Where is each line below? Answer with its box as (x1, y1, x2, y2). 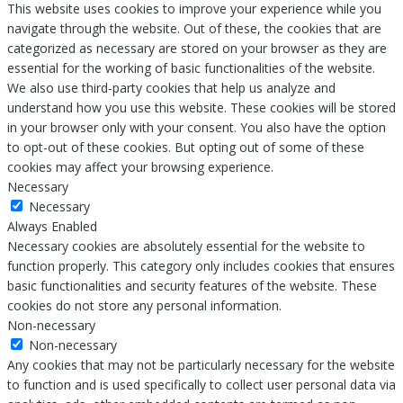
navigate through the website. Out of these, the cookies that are (7, 20, 381, 38)
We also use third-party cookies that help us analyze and (7, 79, 336, 97)
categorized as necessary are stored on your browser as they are (7, 40, 387, 58)
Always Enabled (7, 218, 97, 236)
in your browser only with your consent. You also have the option (7, 119, 386, 137)
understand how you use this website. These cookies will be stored (7, 99, 396, 117)
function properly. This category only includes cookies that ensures (7, 257, 395, 275)
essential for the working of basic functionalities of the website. (7, 59, 375, 77)
